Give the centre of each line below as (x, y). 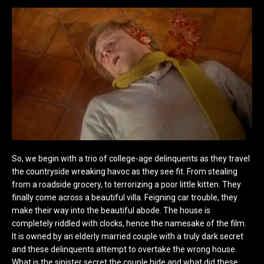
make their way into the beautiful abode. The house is (111, 210)
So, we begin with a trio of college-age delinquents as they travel (131, 158)
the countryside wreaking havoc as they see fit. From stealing (125, 171)
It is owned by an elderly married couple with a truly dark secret (128, 236)
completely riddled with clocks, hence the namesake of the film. (129, 223)
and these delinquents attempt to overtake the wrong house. (124, 249)
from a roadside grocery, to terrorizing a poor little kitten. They (126, 184)
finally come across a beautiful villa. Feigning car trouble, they (125, 197)
